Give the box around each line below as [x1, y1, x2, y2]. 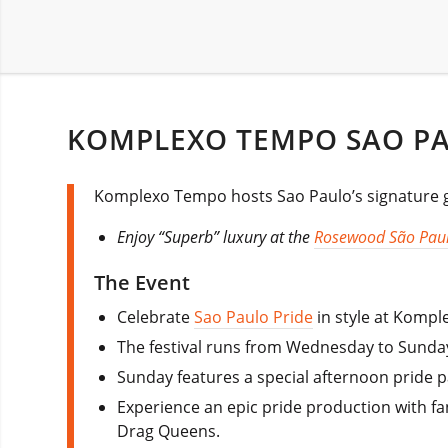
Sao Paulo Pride [194, 305, 314, 328]
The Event [94, 268, 190, 296]
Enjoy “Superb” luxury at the [117, 225, 315, 248]
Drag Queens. [117, 419, 221, 442]
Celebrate [117, 305, 195, 328]
